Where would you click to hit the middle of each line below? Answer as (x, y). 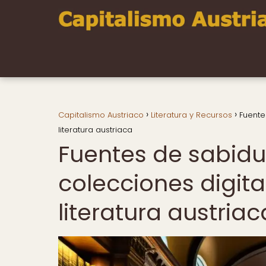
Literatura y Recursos (191, 115)
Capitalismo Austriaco (101, 115)
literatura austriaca (95, 130)
